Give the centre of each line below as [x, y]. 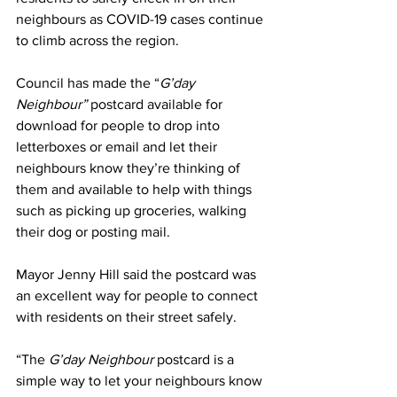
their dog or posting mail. [95, 231]
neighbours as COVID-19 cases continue [141, 19]
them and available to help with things [136, 189]
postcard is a [195, 359]
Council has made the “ [88, 82]
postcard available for [156, 104]
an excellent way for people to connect [139, 295]
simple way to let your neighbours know [141, 380]
